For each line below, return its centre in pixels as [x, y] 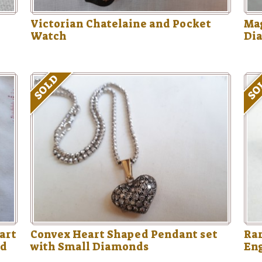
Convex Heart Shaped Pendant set [124, 234]
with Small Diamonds [89, 247]
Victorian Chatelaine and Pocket [120, 24]
